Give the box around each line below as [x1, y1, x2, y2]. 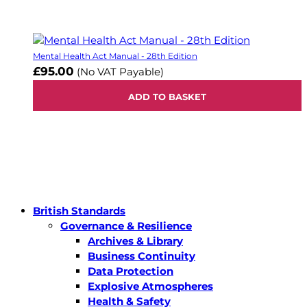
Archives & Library [88, 234, 183, 247]
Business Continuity [88, 249, 195, 262]
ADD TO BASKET [128, 90, 206, 102]
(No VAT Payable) [77, 64, 164, 78]
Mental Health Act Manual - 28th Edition [33, 50, 197, 61]
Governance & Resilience [60, 219, 192, 232]
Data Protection [88, 264, 173, 278]
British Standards [33, 204, 125, 217]
